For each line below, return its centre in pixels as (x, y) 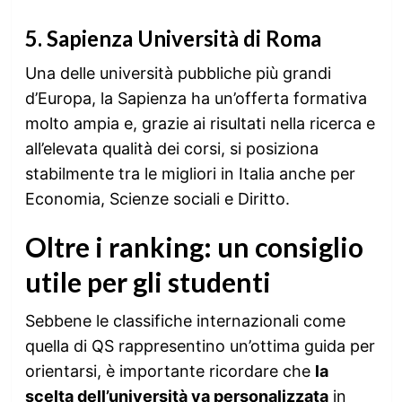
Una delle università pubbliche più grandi (178, 73)
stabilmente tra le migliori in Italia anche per (190, 173)
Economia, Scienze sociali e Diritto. (157, 198)
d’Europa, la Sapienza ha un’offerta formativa (196, 98)
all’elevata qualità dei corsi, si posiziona (171, 148)
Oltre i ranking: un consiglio (194, 246)
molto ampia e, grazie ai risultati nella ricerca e (200, 123)
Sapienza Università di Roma (184, 38)
